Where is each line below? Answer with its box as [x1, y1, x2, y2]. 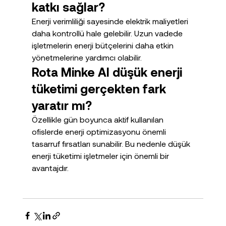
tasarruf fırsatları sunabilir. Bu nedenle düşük [31, 139, 192, 149]
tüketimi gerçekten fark [31, 81, 169, 96]
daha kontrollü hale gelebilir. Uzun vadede [31, 28, 185, 38]
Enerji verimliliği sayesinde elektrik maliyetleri [31, 16, 190, 26]
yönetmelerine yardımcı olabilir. [31, 52, 142, 63]
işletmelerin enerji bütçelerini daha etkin [31, 40, 176, 50]
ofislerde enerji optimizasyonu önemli [31, 127, 168, 137]
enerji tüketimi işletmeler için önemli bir [31, 151, 171, 161]
